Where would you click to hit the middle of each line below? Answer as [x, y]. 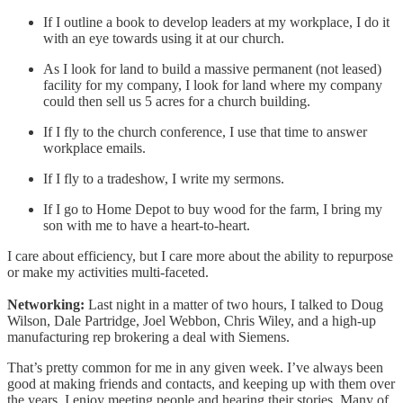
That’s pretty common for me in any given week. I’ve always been [195, 367]
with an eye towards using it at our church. [164, 38]
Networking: [46, 304]
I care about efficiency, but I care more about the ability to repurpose [200, 255]
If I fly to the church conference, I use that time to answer [205, 131]
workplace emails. [94, 148]
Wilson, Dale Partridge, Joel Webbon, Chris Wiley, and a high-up [192, 320]
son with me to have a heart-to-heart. [147, 225]
